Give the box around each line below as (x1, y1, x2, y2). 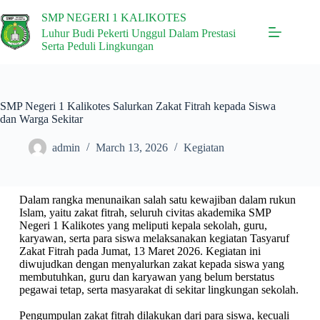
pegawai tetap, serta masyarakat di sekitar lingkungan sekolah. (19, 284, 299, 296)
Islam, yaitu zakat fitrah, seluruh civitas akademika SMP (19, 206, 271, 219)
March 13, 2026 (96, 141, 168, 154)
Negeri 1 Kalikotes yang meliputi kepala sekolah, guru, (19, 219, 267, 231)
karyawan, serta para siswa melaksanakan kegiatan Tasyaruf (19, 232, 289, 244)
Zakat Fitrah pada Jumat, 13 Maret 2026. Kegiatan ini (19, 245, 261, 257)
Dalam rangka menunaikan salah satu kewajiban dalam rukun (19, 194, 296, 206)
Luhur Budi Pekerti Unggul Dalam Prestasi (41, 27, 236, 40)
